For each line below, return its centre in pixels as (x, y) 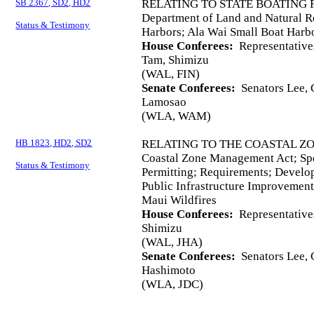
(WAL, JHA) (172, 243)
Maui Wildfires (179, 200)
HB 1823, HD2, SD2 (54, 143)
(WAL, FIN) (171, 74)
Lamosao (164, 102)
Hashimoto (169, 271)
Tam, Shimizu (176, 60)
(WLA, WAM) (177, 116)
